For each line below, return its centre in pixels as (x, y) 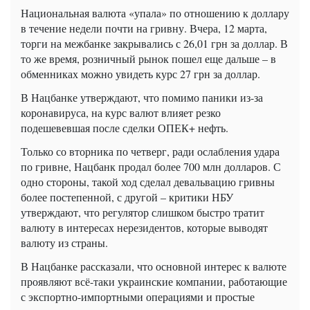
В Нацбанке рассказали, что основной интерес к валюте (154, 266)
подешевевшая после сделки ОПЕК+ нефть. (125, 127)
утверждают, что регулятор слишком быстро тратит (143, 212)
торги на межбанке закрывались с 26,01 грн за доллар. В (154, 43)
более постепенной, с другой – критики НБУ (127, 197)
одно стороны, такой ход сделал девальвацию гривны (148, 181)
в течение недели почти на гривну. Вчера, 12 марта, (144, 28)
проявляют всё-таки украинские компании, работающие (154, 281)
